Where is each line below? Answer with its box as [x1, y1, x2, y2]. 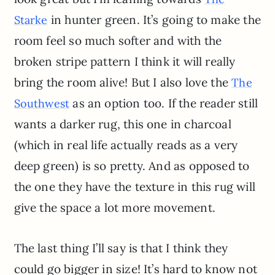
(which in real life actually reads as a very [14, 137, 238, 152]
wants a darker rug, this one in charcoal [14, 116, 231, 131]
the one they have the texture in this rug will [14, 179, 255, 194]
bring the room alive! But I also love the [14, 74, 232, 90]
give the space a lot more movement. [14, 199, 215, 215]
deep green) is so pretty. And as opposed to [14, 158, 250, 173]
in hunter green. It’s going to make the [47, 12, 261, 27]
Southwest [14, 96, 70, 110]
